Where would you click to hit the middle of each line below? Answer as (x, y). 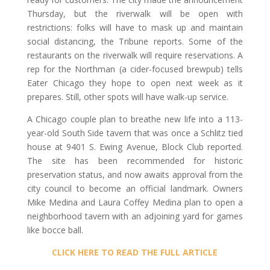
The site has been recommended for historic (135, 160)
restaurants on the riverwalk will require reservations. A (135, 55)
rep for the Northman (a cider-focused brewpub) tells (135, 69)
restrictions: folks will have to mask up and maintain (135, 27)
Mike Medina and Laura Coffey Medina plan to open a (135, 202)
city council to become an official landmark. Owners (135, 188)
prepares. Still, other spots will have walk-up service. (127, 96)
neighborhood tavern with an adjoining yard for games (135, 216)
